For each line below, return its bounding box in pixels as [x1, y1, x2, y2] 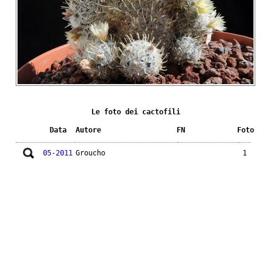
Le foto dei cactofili [91, 107, 180, 116]
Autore [76, 125, 101, 134]
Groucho [76, 148, 105, 157]
